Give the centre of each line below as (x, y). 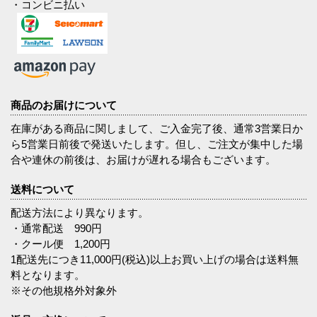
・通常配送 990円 (56, 228)
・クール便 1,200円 (60, 243)
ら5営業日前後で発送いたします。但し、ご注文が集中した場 (157, 144)
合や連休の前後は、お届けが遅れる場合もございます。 (143, 159)
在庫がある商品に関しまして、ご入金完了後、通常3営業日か (157, 128)
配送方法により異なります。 (80, 212)
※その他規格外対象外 (64, 290)
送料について (42, 189)
